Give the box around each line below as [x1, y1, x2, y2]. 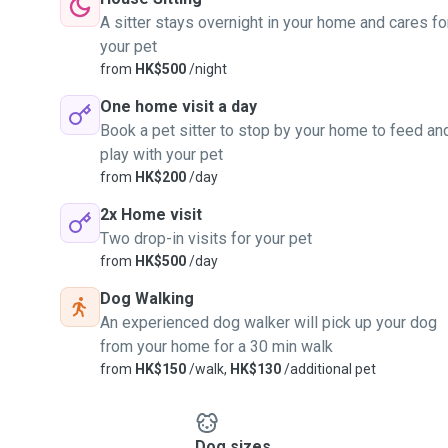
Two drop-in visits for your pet [100, 229, 312, 248]
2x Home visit [100, 205, 202, 224]
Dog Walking [100, 289, 194, 308]
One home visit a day [100, 97, 257, 116]
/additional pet [281, 361, 376, 377]
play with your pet [100, 145, 223, 164]
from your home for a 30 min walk [100, 337, 333, 356]
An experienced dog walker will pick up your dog [100, 313, 437, 332]
